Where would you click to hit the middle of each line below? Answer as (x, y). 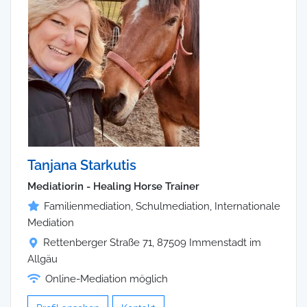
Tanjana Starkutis (82, 165)
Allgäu (42, 259)
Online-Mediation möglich (107, 279)
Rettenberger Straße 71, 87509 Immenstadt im (152, 242)
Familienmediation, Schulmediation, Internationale (162, 206)
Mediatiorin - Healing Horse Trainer (113, 186)
